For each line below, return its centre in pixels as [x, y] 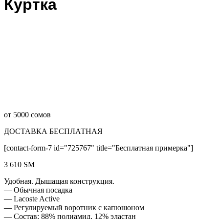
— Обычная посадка [38, 190]
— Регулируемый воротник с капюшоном [74, 207]
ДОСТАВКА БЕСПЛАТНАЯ [53, 131]
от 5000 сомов [27, 114]
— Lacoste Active [32, 198]
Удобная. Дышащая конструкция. [59, 181]
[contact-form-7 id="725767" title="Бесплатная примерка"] [99, 148]
